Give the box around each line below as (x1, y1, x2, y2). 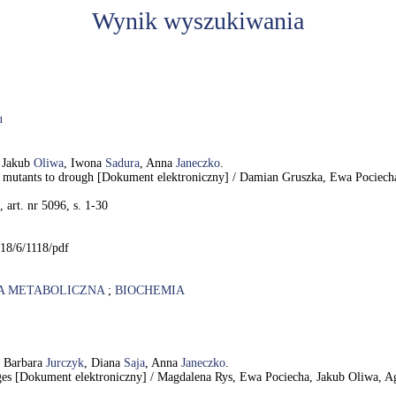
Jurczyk (46, 356, 84, 369)
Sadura (105, 156, 140, 170)
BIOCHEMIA (115, 284, 185, 297)
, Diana (84, 356, 124, 369)
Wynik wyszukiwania (92, 7, 304, 34)
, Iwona (64, 156, 105, 170)
